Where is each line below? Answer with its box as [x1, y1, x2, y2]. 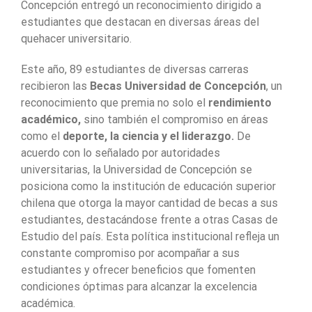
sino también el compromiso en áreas [81, 112, 268, 126]
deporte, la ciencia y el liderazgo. [63, 129, 234, 143]
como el [21, 129, 63, 143]
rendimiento [208, 95, 272, 109]
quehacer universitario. [21, 31, 132, 45]
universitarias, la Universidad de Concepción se [21, 162, 252, 176]
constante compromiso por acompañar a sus [21, 246, 240, 260]
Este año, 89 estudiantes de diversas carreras [21, 62, 249, 76]
